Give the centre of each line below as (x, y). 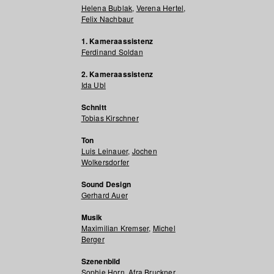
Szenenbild (101, 261)
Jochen (144, 151)
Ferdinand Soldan (112, 52)
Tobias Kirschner (110, 118)
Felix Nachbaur (107, 19)
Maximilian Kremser (115, 228)
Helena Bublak (107, 8)
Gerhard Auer (104, 195)
